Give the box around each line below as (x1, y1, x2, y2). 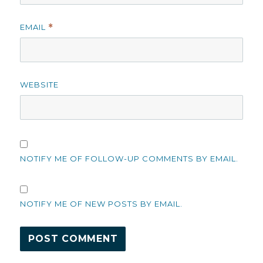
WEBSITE (20, 79, 59, 89)
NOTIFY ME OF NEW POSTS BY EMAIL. (20, 198, 183, 208)
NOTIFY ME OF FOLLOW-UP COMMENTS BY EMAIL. (20, 153, 239, 163)
